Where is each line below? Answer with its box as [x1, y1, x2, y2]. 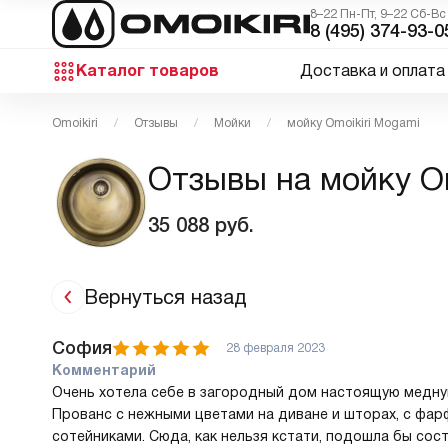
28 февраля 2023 [226, 341, 325, 355]
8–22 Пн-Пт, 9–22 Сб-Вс [310, 7, 446, 21]
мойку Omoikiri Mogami [287, 116, 420, 130]
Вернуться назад [84, 286, 247, 308]
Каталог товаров [76, 62, 219, 79]
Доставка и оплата [300, 62, 445, 79]
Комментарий [52, 362, 156, 378]
